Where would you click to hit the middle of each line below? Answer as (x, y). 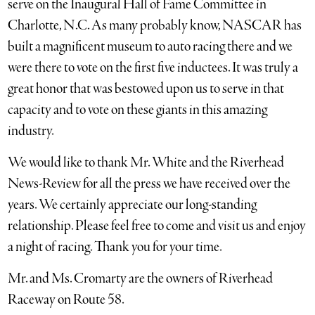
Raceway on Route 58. (66, 300)
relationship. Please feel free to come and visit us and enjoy (157, 226)
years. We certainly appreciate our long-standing (133, 205)
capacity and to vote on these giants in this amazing (138, 110)
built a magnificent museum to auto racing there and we (150, 47)
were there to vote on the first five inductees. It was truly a (153, 68)
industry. (31, 131)
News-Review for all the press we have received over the (149, 184)
